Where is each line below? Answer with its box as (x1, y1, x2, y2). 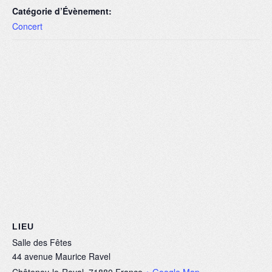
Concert (12, 20, 42, 33)
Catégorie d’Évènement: (12, 5, 112, 18)
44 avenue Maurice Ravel (12, 250, 110, 263)
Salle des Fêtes (12, 236, 72, 249)
